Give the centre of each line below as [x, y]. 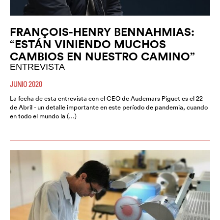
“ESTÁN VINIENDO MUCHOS [88, 44]
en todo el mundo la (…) [43, 116]
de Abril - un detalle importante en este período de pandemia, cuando [109, 107]
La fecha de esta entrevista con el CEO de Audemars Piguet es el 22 [106, 98]
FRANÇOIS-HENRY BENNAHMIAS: [102, 31]
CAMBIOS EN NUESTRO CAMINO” [102, 56]
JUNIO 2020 [26, 84]
